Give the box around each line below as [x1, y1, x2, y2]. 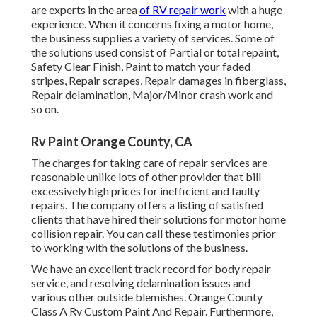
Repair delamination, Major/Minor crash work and [31, 88, 273, 102]
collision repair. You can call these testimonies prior [31, 226, 276, 241]
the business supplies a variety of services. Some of [31, 31, 275, 45]
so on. [31, 102, 59, 116]
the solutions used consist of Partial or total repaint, [31, 45, 279, 59]
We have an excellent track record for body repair [31, 262, 271, 276]
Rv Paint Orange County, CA [31, 134, 192, 150]
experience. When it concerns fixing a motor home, [31, 17, 273, 31]
